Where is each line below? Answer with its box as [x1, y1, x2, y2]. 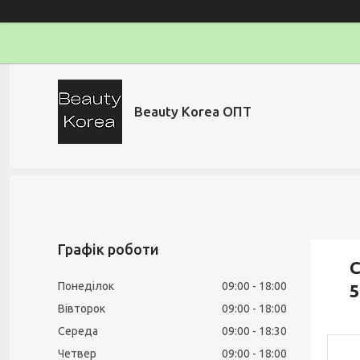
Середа [58, 325, 98, 337]
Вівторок [58, 302, 105, 315]
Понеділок [58, 280, 114, 292]
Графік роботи [58, 241, 159, 257]
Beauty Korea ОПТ [134, 104, 252, 119]
